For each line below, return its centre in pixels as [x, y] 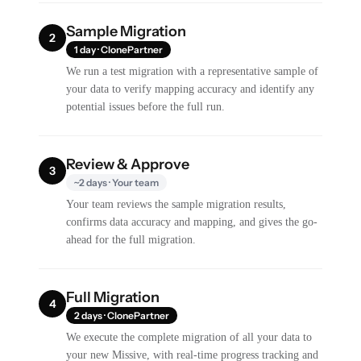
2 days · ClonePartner [122, 315]
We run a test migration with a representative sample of [193, 71]
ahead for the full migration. [131, 239]
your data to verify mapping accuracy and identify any [191, 89]
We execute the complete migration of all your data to [189, 337]
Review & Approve [128, 164]
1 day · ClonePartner [119, 49]
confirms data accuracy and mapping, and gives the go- [192, 222]
